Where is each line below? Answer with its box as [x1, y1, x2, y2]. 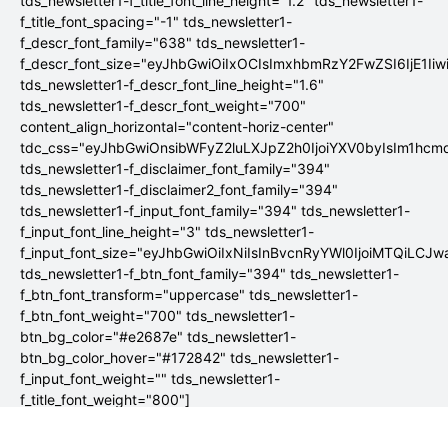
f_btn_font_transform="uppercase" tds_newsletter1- [20, 285, 358, 303]
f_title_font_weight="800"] [20, 390, 190, 408]
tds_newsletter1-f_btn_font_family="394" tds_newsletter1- [20, 264, 399, 282]
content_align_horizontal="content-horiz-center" [20, 117, 334, 135]
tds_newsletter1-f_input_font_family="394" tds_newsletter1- [20, 201, 410, 219]
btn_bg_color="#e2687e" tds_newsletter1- [20, 327, 296, 345]
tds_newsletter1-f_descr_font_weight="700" [20, 96, 306, 114]
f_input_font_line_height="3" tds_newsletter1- [20, 222, 314, 240]
